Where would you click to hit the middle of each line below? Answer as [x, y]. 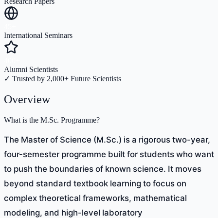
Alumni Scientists [31, 69]
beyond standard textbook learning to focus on [95, 183]
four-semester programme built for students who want [109, 154]
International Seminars [38, 35]
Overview [27, 99]
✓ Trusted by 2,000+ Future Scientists [63, 78]
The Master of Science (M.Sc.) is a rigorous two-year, [107, 139]
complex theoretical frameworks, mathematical [95, 198]
